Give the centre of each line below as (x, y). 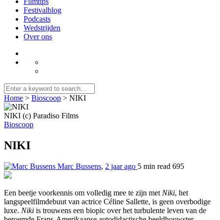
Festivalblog (42, 10)
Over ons (38, 36)
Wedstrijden (42, 27)
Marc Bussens (79, 166)
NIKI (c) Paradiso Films (41, 115)
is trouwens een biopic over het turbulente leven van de (120, 210)
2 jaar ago (121, 166)
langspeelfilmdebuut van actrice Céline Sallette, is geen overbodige (107, 201)
